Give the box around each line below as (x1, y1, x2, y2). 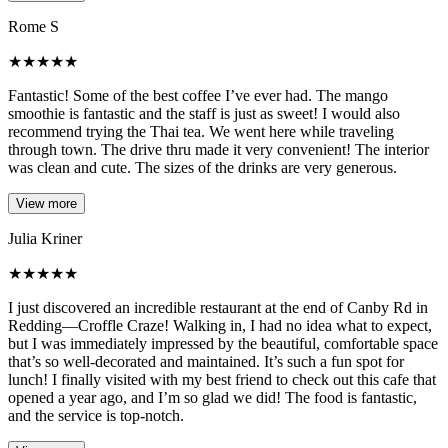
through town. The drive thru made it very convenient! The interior (8, 141, 429, 159)
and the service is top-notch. (8, 407, 184, 425)
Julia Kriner (8, 230, 82, 248)
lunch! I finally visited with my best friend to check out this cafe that (8, 371, 436, 389)
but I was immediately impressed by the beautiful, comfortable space (8, 335, 438, 353)
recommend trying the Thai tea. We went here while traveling (8, 123, 394, 141)
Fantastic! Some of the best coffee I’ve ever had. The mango (8, 87, 388, 105)
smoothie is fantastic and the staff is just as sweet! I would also (8, 105, 400, 123)
